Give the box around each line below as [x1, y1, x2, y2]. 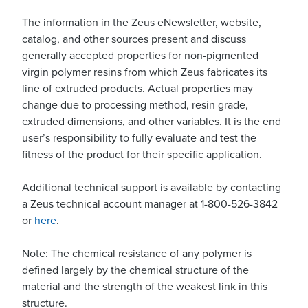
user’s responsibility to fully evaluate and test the [22, 131, 256, 145]
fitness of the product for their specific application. [22, 148, 262, 162]
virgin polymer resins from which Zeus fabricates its [22, 65, 267, 79]
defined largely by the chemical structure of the [22, 263, 249, 277]
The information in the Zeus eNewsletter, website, [22, 16, 261, 30]
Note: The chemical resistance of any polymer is [22, 247, 252, 261]
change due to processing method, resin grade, [22, 98, 248, 112]
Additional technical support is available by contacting [22, 181, 281, 195]
